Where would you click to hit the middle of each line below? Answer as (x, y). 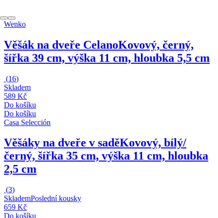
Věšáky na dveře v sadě (62, 143)
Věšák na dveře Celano (61, 45)
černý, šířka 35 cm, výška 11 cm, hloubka (106, 156)
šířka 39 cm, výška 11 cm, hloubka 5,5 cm (107, 58)
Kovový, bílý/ (153, 143)
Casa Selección (27, 122)
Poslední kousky (56, 199)
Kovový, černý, (156, 45)
